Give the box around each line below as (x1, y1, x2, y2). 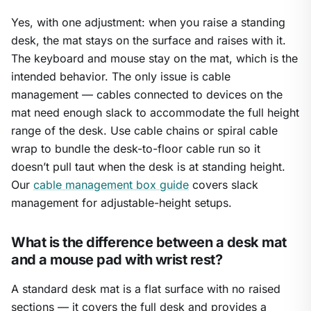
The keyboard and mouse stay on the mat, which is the (11, 51, 298, 66)
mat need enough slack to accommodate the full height (11, 106, 299, 120)
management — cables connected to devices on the (11, 87, 283, 102)
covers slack (189, 178, 258, 192)
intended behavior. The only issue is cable (11, 69, 230, 84)
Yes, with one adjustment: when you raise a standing (11, 15, 285, 30)
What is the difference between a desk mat (11, 234, 287, 251)
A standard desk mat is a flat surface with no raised (11, 282, 280, 296)
